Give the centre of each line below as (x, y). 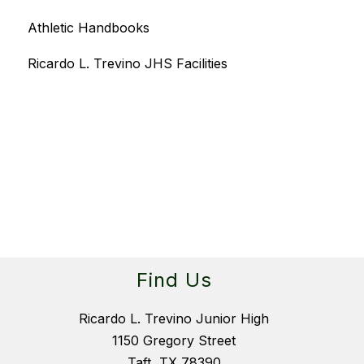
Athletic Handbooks (88, 28)
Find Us (174, 280)
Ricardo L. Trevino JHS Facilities (127, 63)
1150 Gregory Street (174, 341)
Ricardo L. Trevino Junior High (174, 319)
